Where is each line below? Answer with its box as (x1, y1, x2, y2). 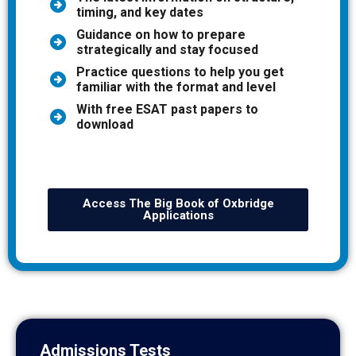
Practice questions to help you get (76, 64, 284, 80)
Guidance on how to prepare (76, 27, 246, 43)
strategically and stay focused (76, 42, 258, 58)
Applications (142, 208, 214, 223)
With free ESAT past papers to (76, 102, 258, 118)
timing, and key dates (76, 5, 203, 21)
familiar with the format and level (76, 79, 276, 95)
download (76, 117, 133, 133)
